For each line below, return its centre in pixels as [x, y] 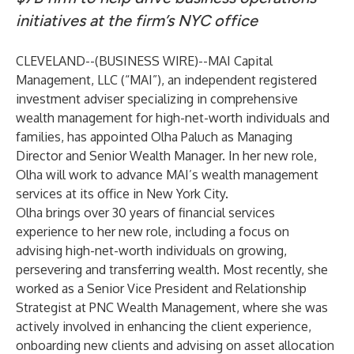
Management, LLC [67, 80]
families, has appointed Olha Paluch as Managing [154, 137]
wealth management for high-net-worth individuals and [173, 118]
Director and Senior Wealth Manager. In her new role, [166, 156]
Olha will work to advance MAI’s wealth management [167, 175]
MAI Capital [240, 61]
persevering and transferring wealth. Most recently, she [172, 269]
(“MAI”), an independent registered [217, 80]
